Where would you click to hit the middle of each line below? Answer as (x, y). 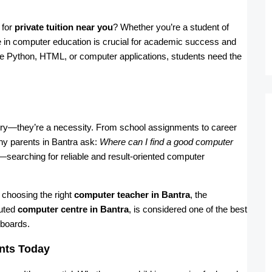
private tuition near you (64, 27)
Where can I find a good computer (166, 141)
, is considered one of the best (188, 209)
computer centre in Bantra (73, 209)
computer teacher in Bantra (132, 194)
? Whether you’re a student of (171, 27)
